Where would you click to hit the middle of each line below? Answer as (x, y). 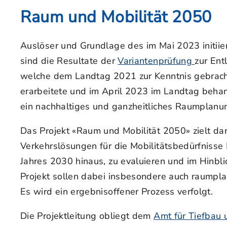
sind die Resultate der (69, 61)
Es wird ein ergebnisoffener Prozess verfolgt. (117, 192)
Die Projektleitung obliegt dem (87, 216)
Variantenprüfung (156, 61)
